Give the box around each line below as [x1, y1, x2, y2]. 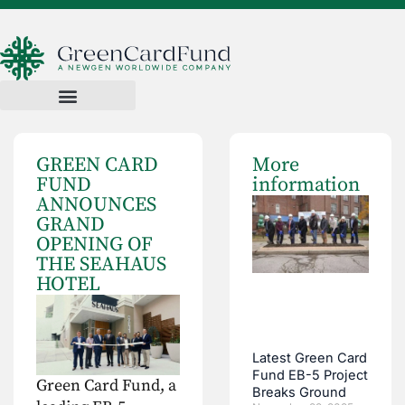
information [252, 173, 361, 197]
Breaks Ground [252, 384, 347, 401]
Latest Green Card [252, 350, 368, 367]
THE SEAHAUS [36, 252, 166, 277]
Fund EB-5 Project [252, 367, 369, 384]
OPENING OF [36, 232, 153, 257]
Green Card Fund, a [36, 375, 176, 397]
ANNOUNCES [36, 193, 156, 217]
